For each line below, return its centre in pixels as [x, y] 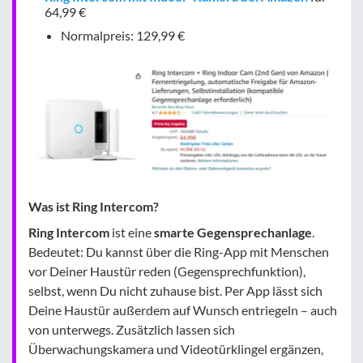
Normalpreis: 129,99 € [123, 35]
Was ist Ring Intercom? [94, 206]
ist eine [132, 232]
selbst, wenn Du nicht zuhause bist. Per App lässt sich [175, 290]
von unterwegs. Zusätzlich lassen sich [132, 329]
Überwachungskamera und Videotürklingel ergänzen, [176, 348]
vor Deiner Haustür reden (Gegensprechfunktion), [167, 271]
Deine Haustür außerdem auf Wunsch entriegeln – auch [183, 310]
